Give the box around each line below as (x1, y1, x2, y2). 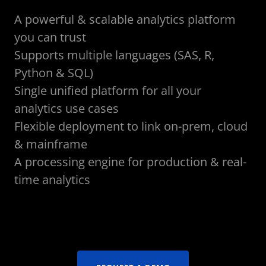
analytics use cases (14, 100, 119, 116)
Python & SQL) (14, 64, 93, 81)
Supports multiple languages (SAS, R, (14, 46, 214, 63)
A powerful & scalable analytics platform (14, 11, 236, 27)
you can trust (14, 28, 86, 45)
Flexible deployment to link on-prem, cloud (14, 118, 248, 134)
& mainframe (14, 135, 87, 152)
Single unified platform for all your (14, 82, 201, 99)
